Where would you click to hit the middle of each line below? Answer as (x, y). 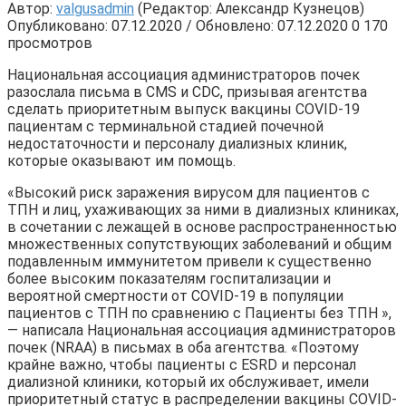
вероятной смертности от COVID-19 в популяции (175, 295)
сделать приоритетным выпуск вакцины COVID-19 (184, 109)
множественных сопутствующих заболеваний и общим (199, 244)
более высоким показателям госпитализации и (169, 278)
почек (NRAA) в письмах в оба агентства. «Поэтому (183, 347)
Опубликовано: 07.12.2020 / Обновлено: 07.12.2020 (179, 25)
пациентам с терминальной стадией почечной (165, 126)
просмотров (50, 43)
